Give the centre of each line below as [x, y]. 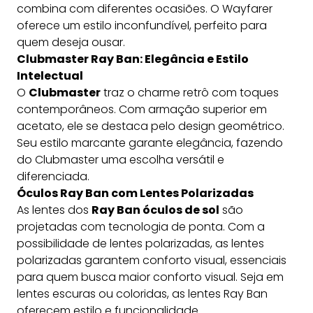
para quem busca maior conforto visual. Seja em [150, 277]
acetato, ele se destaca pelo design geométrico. [151, 126]
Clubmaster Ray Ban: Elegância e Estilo [133, 59]
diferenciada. [53, 177]
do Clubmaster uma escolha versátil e [121, 160]
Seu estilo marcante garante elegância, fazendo [150, 143]
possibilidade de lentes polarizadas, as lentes [140, 244]
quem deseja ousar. [71, 43]
